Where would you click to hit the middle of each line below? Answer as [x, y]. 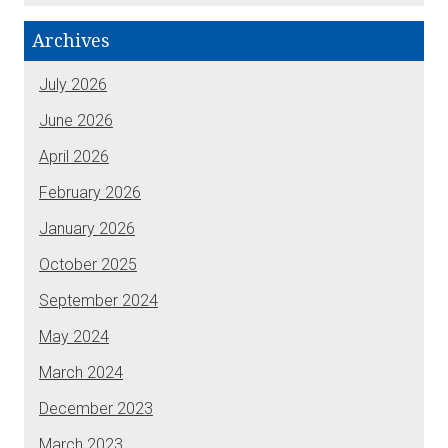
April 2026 [74, 156]
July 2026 [73, 84]
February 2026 [90, 192]
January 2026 [87, 228]
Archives [71, 40]
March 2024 [81, 372]
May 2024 [74, 336]
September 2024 [98, 300]
